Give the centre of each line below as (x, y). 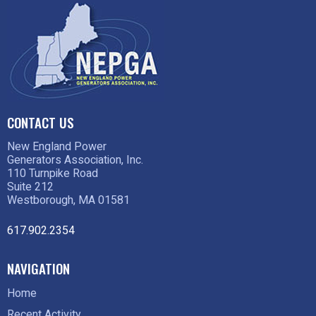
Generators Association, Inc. (75, 160)
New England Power (57, 146)
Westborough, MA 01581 (68, 200)
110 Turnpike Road (53, 173)
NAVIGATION (38, 268)
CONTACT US (41, 122)
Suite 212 (30, 187)
